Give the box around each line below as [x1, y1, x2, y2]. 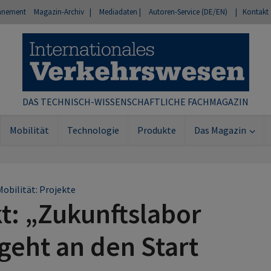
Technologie [67, 124, 119, 136]
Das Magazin [194, 124, 246, 136]
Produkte [137, 124, 176, 136]
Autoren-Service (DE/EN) [149, 7, 227, 17]
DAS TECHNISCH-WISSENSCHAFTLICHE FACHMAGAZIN [22, 96, 249, 108]
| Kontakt [235, 7, 269, 17]
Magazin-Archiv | [34, 7, 91, 17]
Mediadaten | [99, 7, 141, 17]
